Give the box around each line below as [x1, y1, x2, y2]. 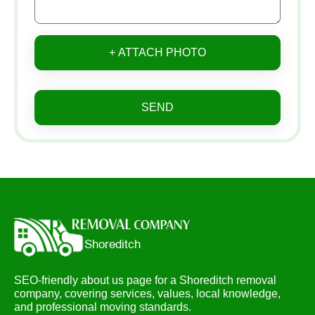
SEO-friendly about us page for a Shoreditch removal [14, 274, 276, 286]
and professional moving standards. [14, 300, 191, 313]
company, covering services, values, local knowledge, [14, 287, 281, 300]
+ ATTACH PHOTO [109, 46, 206, 58]
